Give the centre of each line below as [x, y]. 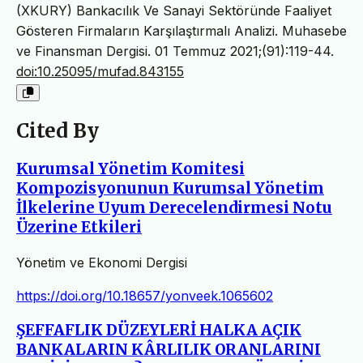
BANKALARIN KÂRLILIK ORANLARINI [169, 350]
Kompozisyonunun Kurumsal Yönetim [170, 188]
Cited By [58, 131]
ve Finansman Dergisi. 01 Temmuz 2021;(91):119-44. [175, 51]
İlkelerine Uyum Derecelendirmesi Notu [174, 207]
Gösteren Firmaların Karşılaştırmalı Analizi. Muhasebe [181, 31]
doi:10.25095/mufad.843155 [100, 72]
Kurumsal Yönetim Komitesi [130, 169]
